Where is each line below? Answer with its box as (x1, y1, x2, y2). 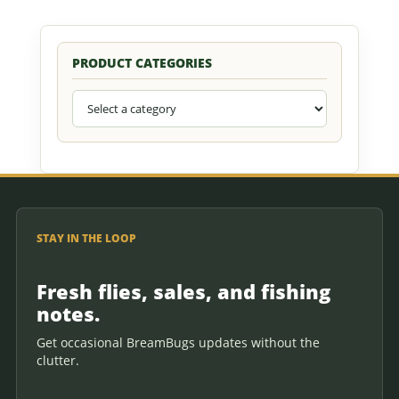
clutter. (37, 351, 79, 369)
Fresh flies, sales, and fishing (37, 277, 330, 305)
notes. (37, 299, 100, 327)
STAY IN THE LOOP (37, 230, 136, 246)
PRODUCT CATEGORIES (71, 53, 212, 71)
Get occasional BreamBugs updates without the (37, 333, 320, 351)
